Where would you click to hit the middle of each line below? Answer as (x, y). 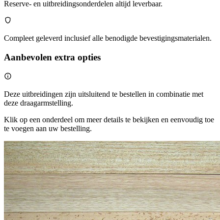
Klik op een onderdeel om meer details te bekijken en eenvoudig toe (109, 119)
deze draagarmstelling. (39, 103)
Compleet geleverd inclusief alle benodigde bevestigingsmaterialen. (108, 38)
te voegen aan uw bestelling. (48, 128)
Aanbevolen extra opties (52, 57)
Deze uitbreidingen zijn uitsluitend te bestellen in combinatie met (104, 94)
